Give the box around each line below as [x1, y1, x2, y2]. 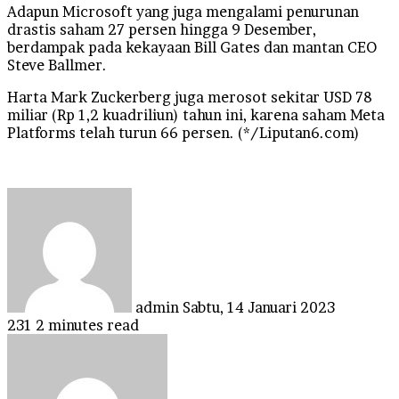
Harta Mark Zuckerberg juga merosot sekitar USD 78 [7, 87, 372, 106]
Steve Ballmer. [7, 55, 107, 74]
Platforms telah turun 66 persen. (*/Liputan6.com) [7, 123, 360, 142]
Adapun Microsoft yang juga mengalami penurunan [7, 2, 359, 20]
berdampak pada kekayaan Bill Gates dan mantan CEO [7, 37, 377, 56]
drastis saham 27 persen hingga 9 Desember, [7, 20, 316, 38]
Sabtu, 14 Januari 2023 [183, 297, 335, 316]
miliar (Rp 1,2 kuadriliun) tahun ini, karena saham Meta [7, 105, 385, 124]
